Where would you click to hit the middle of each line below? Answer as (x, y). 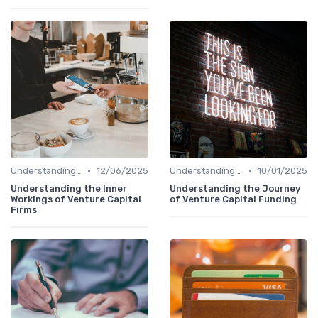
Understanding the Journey (235, 189)
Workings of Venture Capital (76, 199)
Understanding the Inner (69, 189)
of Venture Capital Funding (233, 199)
